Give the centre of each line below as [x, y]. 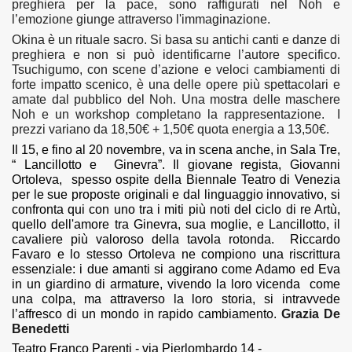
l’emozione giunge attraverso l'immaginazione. [141, 20]
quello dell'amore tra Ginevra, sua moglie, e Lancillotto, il [176, 224]
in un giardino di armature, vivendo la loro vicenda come [176, 284]
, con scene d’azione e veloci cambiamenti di [210, 69]
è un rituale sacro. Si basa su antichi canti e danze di [192, 39]
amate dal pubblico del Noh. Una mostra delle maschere [176, 99]
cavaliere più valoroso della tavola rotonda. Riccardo [176, 239]
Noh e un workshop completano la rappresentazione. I [176, 114]
